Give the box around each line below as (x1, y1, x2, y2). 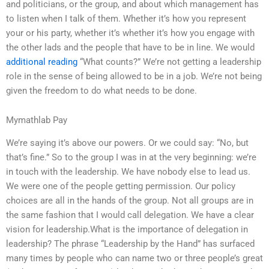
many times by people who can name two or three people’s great (6, 253, 263, 264)
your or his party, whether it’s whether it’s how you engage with (6, 27, 255, 38)
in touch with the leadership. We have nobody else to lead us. (6, 166, 250, 178)
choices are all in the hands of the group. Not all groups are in (6, 195, 253, 207)
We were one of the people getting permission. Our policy (6, 181, 235, 192)
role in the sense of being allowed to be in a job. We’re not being (6, 70, 262, 82)
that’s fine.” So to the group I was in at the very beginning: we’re (6, 152, 256, 163)
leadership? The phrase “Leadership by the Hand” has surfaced (6, 238, 255, 250)
